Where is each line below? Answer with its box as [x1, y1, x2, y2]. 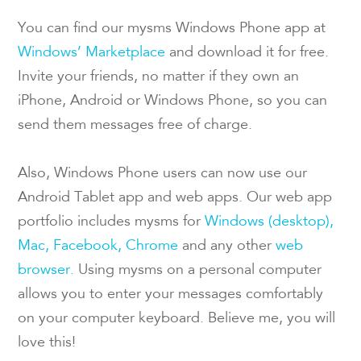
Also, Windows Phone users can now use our [18, 166, 308, 181]
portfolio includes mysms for [18, 214, 205, 230]
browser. [18, 263, 75, 278]
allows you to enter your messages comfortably [18, 287, 324, 302]
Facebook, [53, 239, 122, 254]
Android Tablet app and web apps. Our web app [18, 190, 333, 205]
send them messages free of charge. [18, 118, 253, 133]
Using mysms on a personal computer [74, 263, 322, 278]
